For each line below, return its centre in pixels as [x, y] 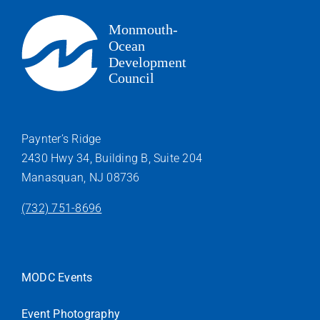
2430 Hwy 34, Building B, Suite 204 [112, 159]
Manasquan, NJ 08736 [81, 178]
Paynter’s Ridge [61, 139]
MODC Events [57, 278]
